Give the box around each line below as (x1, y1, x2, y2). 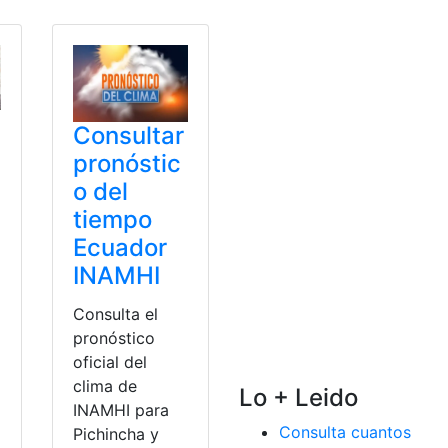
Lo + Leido (239, 383, 358, 412)
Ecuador (73, 232, 168, 262)
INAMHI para (73, 399, 170, 420)
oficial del (73, 351, 148, 372)
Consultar (73, 120, 185, 150)
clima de (73, 375, 138, 396)
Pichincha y (73, 423, 160, 444)
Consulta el (73, 303, 159, 324)
